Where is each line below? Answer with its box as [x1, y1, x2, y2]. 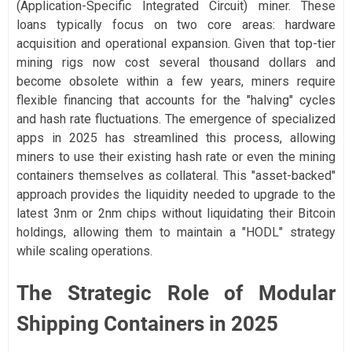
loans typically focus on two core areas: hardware [16, 16, 335, 32]
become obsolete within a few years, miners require [16, 73, 335, 89]
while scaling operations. [16, 243, 152, 258]
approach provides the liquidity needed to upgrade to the [16, 186, 335, 202]
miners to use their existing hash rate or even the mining [16, 148, 335, 164]
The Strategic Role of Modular [16, 280, 335, 305]
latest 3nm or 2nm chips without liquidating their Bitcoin [16, 205, 335, 221]
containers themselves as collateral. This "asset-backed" [16, 167, 335, 183]
